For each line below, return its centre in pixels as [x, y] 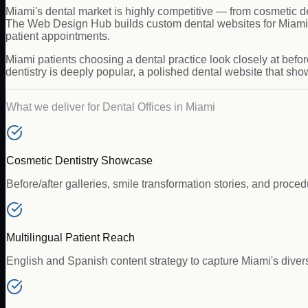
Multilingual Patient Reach [70, 237]
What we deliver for [54, 107]
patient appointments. [58, 36]
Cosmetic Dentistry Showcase [79, 160]
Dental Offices [137, 107]
